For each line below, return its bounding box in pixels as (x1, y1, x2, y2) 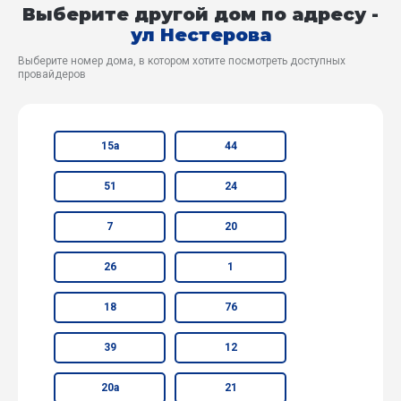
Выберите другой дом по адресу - (22, 3, 379, 25)
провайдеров (18, 67, 86, 81)
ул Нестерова (130, 23, 271, 46)
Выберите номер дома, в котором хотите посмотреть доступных (18, 54, 346, 67)
